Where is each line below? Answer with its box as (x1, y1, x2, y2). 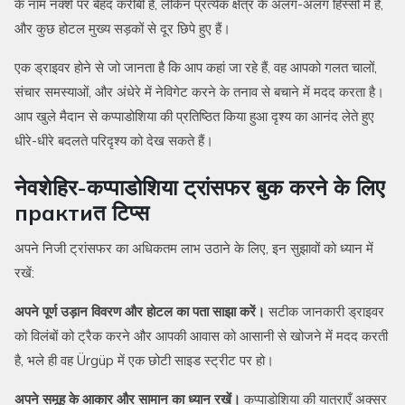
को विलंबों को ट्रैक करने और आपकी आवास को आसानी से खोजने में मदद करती (14, 327, 388, 345)
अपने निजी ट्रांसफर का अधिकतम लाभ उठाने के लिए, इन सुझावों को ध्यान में (14, 240, 373, 258)
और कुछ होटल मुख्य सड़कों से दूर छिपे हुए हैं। (14, 20, 231, 38)
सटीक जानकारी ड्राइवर (265, 303, 384, 321)
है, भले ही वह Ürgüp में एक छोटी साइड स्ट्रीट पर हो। (14, 352, 274, 370)
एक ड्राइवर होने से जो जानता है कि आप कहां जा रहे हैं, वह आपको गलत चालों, (14, 59, 377, 77)
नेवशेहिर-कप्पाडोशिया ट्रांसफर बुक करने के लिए (14, 174, 384, 202)
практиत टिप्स (14, 199, 149, 227)
